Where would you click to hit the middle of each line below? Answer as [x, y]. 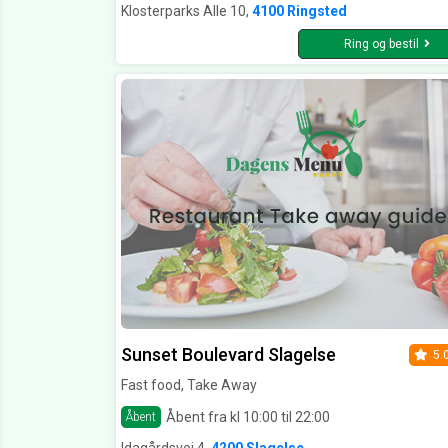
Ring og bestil [381, 44]
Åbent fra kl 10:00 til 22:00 [248, 416]
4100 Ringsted [299, 11]
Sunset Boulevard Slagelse [228, 355]
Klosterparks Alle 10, [186, 11]
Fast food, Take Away [189, 385]
